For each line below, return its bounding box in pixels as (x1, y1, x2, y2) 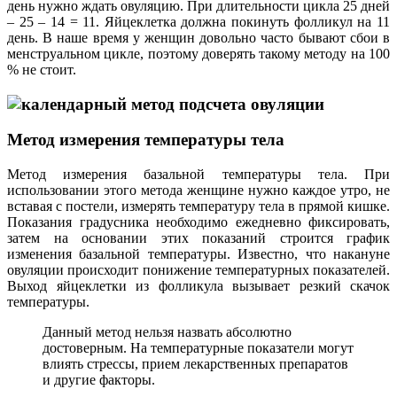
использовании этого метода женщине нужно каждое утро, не (7, 182, 390, 198)
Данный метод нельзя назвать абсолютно (43, 323, 292, 339)
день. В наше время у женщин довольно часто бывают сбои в (7, 29, 390, 45)
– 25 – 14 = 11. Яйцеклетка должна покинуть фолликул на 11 (7, 13, 390, 29)
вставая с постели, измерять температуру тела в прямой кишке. (7, 198, 390, 214)
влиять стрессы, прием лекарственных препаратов (43, 355, 348, 371)
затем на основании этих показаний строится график (7, 230, 390, 245)
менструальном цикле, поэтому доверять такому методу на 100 (7, 45, 390, 61)
